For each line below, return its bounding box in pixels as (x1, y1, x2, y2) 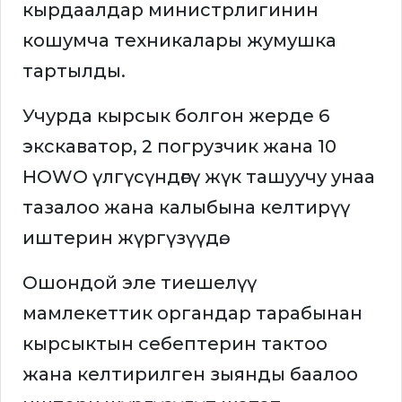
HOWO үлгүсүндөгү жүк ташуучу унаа (22, 166, 375, 188)
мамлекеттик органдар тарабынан (22, 302, 363, 325)
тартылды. (22, 60, 126, 83)
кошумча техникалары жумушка (22, 30, 336, 52)
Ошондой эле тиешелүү (22, 272, 257, 294)
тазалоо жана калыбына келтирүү (22, 197, 350, 219)
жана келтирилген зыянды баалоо (22, 363, 358, 386)
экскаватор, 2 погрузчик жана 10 (22, 135, 336, 158)
